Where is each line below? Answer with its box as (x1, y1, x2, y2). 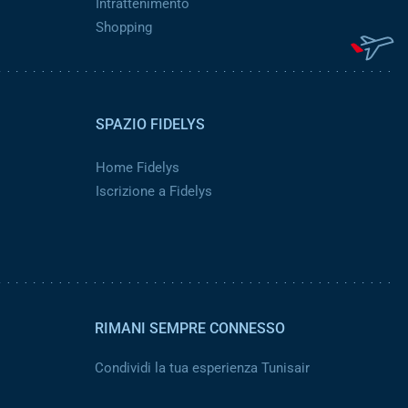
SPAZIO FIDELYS (95, 116, 205, 133)
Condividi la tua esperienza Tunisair (95, 360, 310, 376)
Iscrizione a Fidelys (95, 183, 212, 199)
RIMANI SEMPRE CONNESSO (95, 320, 289, 337)
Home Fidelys (95, 159, 179, 176)
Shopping (95, 19, 152, 36)
